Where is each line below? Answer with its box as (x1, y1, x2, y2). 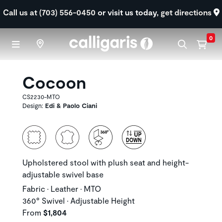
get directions (160, 7, 214, 17)
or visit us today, (97, 7, 161, 17)
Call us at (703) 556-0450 (2, 7, 98, 17)
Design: (22, 102, 45, 110)
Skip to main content (110, 1, 184, 10)
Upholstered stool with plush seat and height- (22, 158, 189, 167)
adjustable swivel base (22, 169, 104, 179)
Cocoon (22, 72, 86, 92)
